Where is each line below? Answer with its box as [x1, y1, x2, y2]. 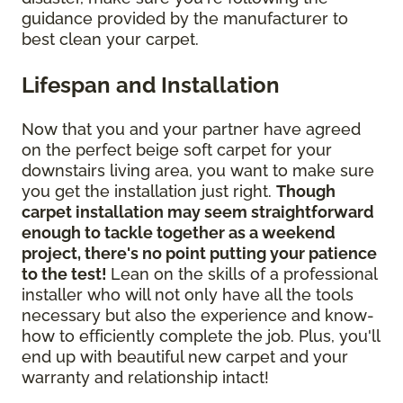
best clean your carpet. [22, 29, 199, 49]
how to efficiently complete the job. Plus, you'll [22, 326, 380, 345]
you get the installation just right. [22, 181, 276, 201]
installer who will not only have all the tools [22, 284, 354, 304]
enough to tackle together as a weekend [22, 222, 336, 242]
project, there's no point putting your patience [22, 243, 377, 263]
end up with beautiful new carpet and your [22, 346, 348, 366]
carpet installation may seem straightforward [22, 201, 374, 221]
